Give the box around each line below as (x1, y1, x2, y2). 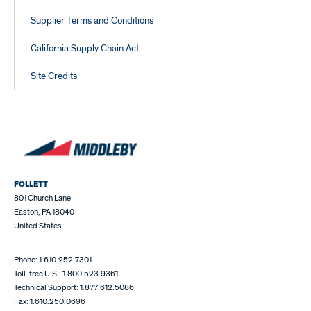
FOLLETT (14, 178, 48, 190)
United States (14, 221, 62, 232)
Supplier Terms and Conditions (31, 15, 153, 26)
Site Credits (31, 70, 77, 82)
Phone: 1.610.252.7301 (14, 255, 92, 266)
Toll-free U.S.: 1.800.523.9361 (14, 269, 118, 280)
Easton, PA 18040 (14, 207, 74, 218)
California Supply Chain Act (31, 42, 139, 54)
